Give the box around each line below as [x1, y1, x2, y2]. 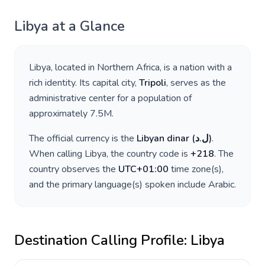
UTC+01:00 [118, 163, 169, 176]
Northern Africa [97, 61, 160, 74]
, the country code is [106, 147, 190, 160]
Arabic [208, 178, 234, 191]
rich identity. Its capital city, [29, 76, 139, 89]
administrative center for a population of [29, 92, 192, 105]
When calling [29, 147, 85, 160]
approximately [29, 107, 90, 120]
